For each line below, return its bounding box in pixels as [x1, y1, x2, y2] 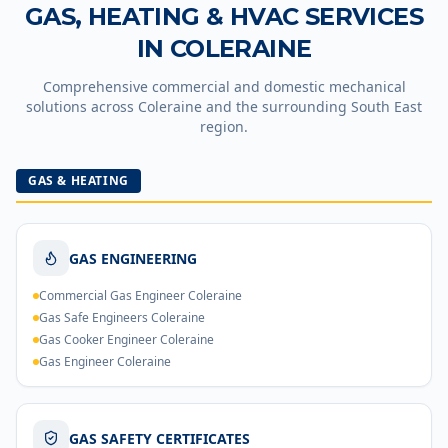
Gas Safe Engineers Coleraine [39, 309, 205, 326]
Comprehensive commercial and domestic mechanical [42, 77, 406, 96]
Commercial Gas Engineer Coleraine [39, 287, 242, 304]
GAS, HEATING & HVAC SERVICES [24, 2, 424, 31]
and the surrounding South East [202, 97, 422, 116]
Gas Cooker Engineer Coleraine [39, 331, 214, 348]
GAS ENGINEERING [69, 248, 197, 268]
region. [200, 117, 248, 136]
